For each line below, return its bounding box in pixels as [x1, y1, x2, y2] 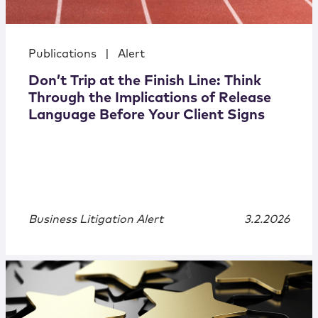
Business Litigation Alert [28, 214, 163, 226]
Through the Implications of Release [28, 91, 271, 106]
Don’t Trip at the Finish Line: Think [28, 74, 261, 89]
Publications [28, 48, 97, 60]
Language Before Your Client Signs [28, 108, 265, 123]
